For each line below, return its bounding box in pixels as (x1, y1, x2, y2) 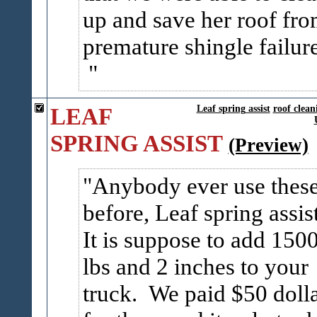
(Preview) (228, 134, 309, 156)
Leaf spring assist (196, 103, 270, 114)
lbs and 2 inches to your (82, 253, 309, 279)
